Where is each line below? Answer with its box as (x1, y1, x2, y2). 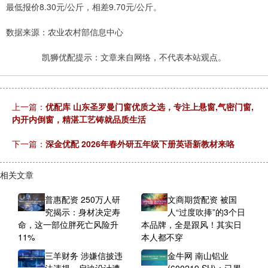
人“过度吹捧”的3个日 (167, 206, 246, 218)
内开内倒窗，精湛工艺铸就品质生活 (12, 113, 146, 126)
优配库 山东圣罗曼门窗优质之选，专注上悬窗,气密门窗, (45, 100, 254, 113)
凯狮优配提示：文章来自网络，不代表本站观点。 (42, 51, 226, 63)
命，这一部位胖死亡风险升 (18, 218, 118, 231)
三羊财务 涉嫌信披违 (44, 249, 123, 262)
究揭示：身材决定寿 (44, 206, 120, 218)
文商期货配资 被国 (167, 193, 237, 206)
